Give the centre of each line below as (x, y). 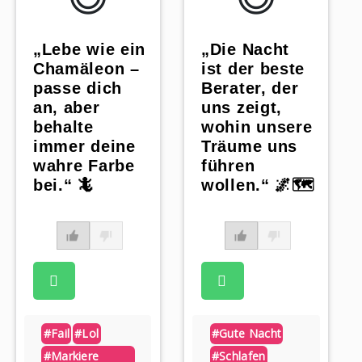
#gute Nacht (246, 334)
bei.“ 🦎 (63, 185)
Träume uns (250, 147)
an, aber (66, 108)
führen (228, 166)
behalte (63, 127)
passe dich (77, 88)
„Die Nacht (246, 50)
